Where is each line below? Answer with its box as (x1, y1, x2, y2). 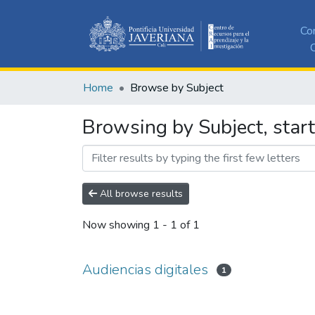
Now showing (82, 217, 153, 233)
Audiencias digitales (82, 259, 208, 279)
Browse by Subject (130, 79, 224, 96)
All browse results (97, 186, 183, 200)
